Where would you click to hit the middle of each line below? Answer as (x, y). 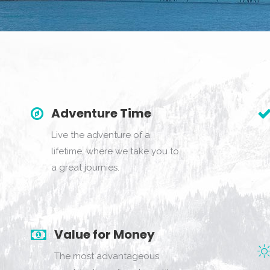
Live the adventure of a (100, 135)
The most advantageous (106, 256)
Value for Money (104, 234)
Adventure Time (101, 113)
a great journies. (85, 168)
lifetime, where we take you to (115, 151)
